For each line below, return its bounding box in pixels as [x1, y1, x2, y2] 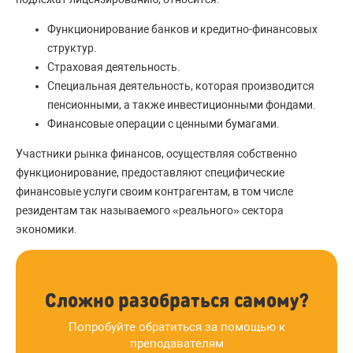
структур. [47, 42, 97, 54]
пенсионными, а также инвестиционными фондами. [47, 98, 316, 111]
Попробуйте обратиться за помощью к [68, 320, 285, 334]
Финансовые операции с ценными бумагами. [47, 117, 280, 130]
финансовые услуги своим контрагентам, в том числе [16, 185, 293, 198]
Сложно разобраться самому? [44, 288, 309, 312]
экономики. [16, 223, 77, 236]
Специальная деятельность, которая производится [47, 80, 314, 92]
